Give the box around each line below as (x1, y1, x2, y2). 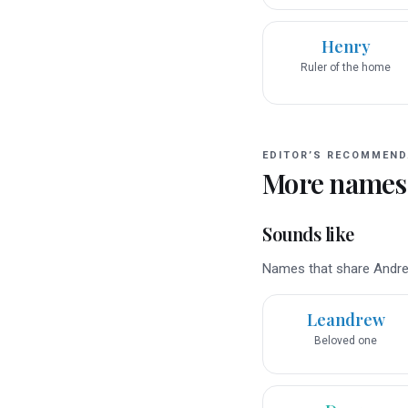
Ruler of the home (301, 61, 391, 75)
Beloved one (314, 334, 377, 348)
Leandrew (306, 309, 385, 331)
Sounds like (262, 221, 354, 247)
